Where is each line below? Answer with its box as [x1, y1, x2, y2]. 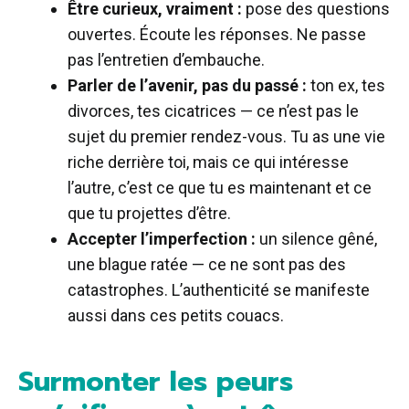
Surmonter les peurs [18, 360, 293, 403]
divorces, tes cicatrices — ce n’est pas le [68, 100, 359, 121]
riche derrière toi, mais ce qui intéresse [68, 152, 349, 172]
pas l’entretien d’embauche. [68, 49, 265, 69]
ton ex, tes [307, 75, 385, 95]
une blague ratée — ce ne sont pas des [68, 254, 346, 274]
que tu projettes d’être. [68, 203, 231, 223]
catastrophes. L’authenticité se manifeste [68, 279, 370, 299]
